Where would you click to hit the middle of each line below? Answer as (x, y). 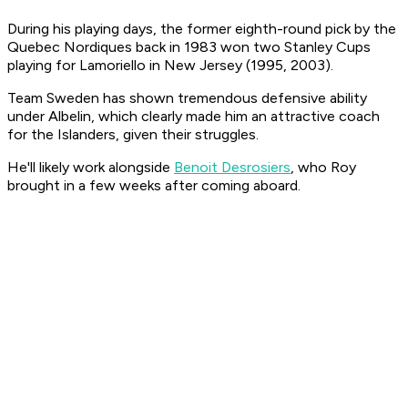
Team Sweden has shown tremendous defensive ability (187, 98)
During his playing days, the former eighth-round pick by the (202, 29)
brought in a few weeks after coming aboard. (156, 186)
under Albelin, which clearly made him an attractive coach (194, 117)
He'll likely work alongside (91, 168)
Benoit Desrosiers (232, 168)
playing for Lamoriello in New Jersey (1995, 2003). (170, 66)
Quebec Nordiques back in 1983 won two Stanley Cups (189, 47)
